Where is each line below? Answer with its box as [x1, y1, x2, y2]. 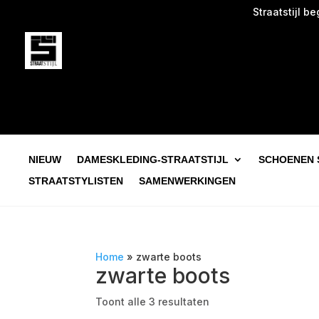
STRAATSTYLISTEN [28, 175, 123, 187]
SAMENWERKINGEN [139, 175, 236, 187]
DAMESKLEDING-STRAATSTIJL [77, 154, 229, 165]
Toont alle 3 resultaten [95, 296, 210, 308]
